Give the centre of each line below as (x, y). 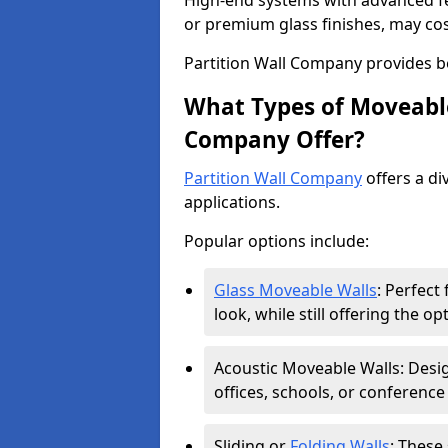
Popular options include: (276, 241)
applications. (234, 202)
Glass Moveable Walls (295, 290)
